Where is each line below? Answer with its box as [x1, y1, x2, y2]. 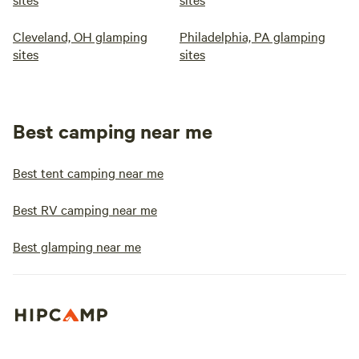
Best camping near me [13, 118, 212, 143]
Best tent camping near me [13, 163, 163, 181]
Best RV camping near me [13, 200, 157, 218]
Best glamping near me [13, 237, 141, 255]
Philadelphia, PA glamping [179, 27, 325, 45]
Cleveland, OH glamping [13, 27, 147, 45]
